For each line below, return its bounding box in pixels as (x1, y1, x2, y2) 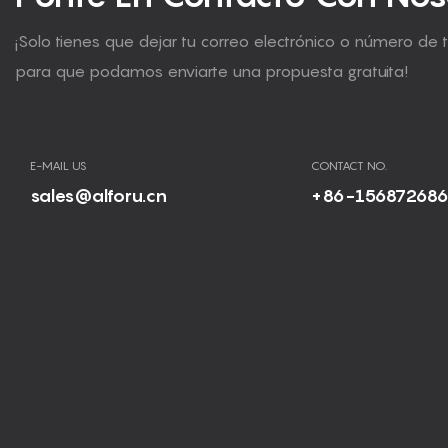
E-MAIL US (30, 158, 87, 174)
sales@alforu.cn (30, 184, 167, 206)
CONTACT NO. (311, 158, 388, 174)
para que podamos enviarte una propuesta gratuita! (15, 61, 408, 82)
